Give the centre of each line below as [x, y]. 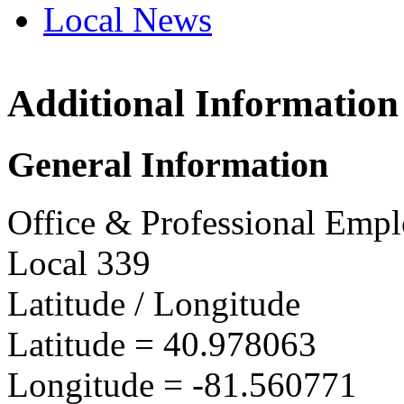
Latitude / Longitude [154, 304]
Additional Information [203, 103]
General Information [168, 164]
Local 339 [79, 263]
